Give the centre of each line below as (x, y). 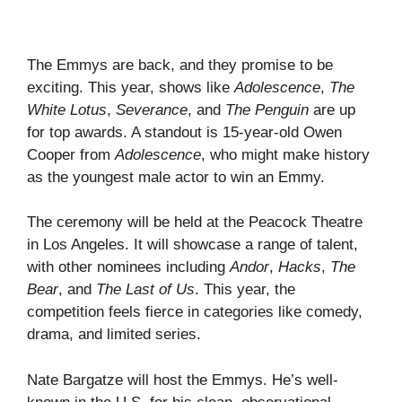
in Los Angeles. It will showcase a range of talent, (192, 245)
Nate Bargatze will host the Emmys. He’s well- (183, 380)
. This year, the (245, 289)
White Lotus (67, 109)
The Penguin (267, 109)
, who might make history (285, 154)
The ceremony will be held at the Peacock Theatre (195, 222)
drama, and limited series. (114, 334)
